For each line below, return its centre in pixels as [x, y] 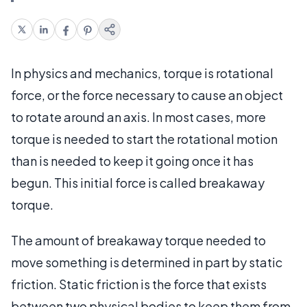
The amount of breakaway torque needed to [138, 240]
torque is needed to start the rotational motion [144, 138]
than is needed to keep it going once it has [132, 160]
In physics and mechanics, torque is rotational [142, 73]
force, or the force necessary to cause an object [147, 95]
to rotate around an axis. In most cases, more [138, 116]
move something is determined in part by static [147, 262]
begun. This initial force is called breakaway [138, 182]
